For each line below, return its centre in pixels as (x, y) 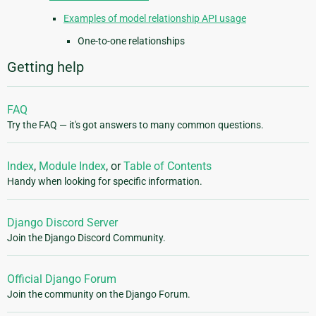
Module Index (72, 166)
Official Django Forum (62, 279)
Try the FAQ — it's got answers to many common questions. (135, 124)
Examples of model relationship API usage (155, 18)
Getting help (45, 67)
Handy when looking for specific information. (105, 181)
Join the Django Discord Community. (86, 237)
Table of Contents (168, 166)
